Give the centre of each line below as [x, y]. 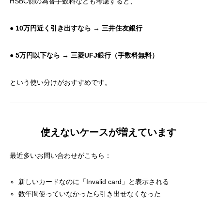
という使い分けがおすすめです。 [61, 82]
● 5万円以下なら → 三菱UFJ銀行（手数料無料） [84, 55]
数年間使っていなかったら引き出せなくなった [90, 194]
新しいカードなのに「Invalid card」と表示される [94, 182]
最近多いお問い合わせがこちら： [61, 155]
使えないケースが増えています [108, 132]
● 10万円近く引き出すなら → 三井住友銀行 [76, 28]
